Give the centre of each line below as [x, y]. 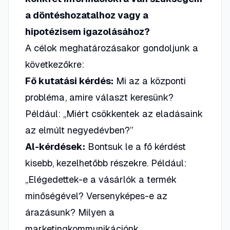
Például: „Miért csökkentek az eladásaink [114, 114]
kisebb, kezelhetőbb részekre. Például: [106, 163]
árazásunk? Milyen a [70, 212]
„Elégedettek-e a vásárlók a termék [101, 179]
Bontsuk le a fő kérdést [136, 147]
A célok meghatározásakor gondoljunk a [112, 48]
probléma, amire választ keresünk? [99, 97]
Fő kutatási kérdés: [69, 81]
